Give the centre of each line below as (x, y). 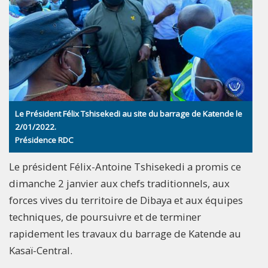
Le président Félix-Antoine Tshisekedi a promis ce (125, 167)
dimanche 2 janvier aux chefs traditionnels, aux (119, 184)
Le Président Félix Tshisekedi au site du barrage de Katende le (129, 114)
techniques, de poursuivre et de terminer (105, 217)
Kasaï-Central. (41, 251)
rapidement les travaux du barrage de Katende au (125, 234)
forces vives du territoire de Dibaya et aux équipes (126, 200)
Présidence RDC (44, 140)
